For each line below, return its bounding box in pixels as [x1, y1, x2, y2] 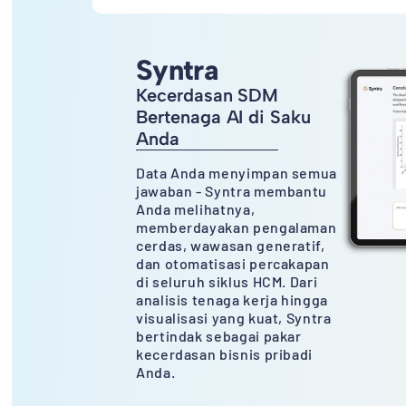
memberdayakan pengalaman [135, 218, 337, 236]
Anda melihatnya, [135, 200, 256, 217]
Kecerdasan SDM [135, 83, 279, 106]
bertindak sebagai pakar [135, 327, 302, 344]
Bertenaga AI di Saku [135, 105, 312, 128]
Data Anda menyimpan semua [135, 164, 337, 181]
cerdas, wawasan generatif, [135, 237, 325, 254]
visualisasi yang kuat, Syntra [135, 309, 332, 326]
